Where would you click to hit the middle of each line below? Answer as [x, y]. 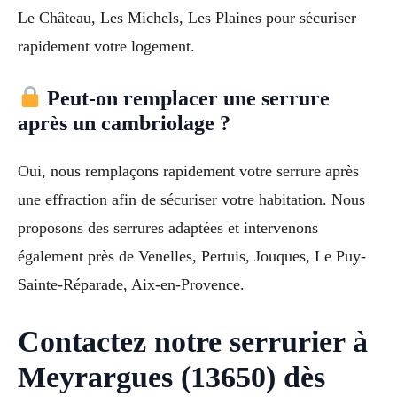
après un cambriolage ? [124, 123]
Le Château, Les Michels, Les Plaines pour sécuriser [187, 18]
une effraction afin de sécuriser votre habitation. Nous [191, 199]
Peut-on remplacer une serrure [186, 98]
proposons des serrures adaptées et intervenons [168, 227]
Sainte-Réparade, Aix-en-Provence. [131, 284]
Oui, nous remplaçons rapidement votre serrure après [188, 171]
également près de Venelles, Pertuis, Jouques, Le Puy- [192, 256]
